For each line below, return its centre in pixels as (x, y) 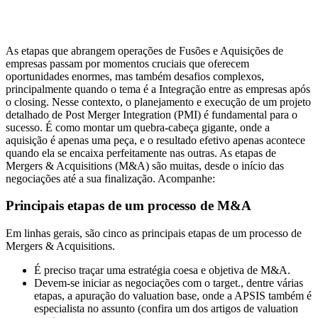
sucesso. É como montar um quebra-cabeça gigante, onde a (138, 127)
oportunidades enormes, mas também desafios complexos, (135, 76)
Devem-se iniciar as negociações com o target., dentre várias (169, 283)
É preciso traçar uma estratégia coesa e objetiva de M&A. (162, 270)
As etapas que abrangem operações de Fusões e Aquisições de (144, 50)
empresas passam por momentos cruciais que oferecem (127, 63)
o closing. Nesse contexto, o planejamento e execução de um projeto (158, 102)
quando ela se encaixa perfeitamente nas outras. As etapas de (141, 153)
